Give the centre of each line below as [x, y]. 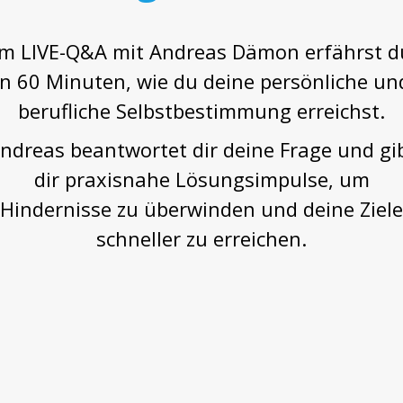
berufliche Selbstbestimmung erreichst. [201, 111]
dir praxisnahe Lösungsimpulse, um [201, 179]
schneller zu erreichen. [201, 238]
